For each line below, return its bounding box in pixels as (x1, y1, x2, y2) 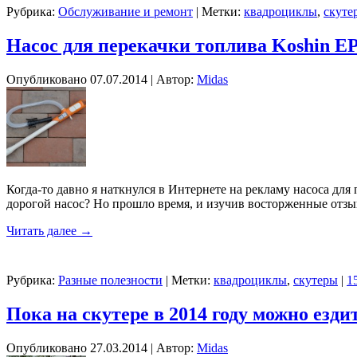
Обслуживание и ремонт (58, 5, 193, 19)
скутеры (293, 273, 338, 288)
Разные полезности (58, 273, 163, 288)
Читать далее (6, 224, 80, 238)
